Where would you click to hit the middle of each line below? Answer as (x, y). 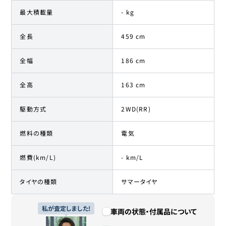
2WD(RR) (136, 109)
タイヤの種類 (39, 182)
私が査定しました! (66, 208)
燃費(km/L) (38, 157)
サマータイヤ (139, 182)
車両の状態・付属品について (153, 212)
